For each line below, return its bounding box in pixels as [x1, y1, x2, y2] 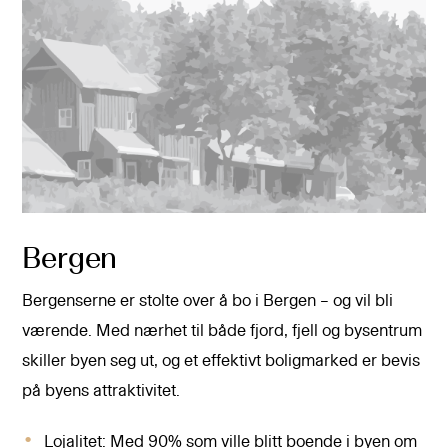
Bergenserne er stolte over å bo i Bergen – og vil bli [22, 293, 394, 310]
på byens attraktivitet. [22, 383, 181, 400]
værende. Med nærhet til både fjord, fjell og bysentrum [22, 323, 423, 340]
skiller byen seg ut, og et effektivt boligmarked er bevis [22, 353, 421, 370]
